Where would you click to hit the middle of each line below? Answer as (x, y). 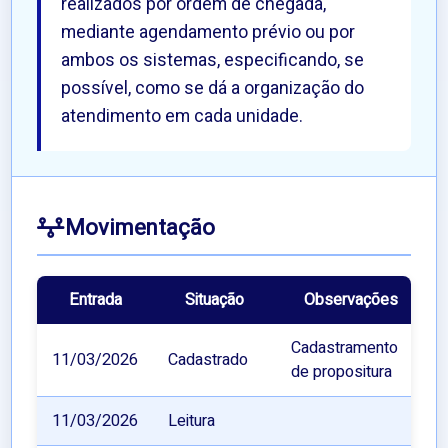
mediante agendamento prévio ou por (208, 33)
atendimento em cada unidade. (182, 117)
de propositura (342, 372)
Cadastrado (208, 360)
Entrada (95, 300)
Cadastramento (345, 348)
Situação (215, 300)
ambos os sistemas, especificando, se (213, 61)
